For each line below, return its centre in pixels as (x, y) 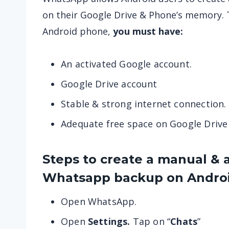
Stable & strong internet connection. (144, 104)
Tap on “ (150, 221)
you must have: (147, 31)
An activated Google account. (127, 64)
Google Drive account (109, 84)
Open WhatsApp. (99, 201)
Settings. (109, 221)
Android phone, (76, 31)
